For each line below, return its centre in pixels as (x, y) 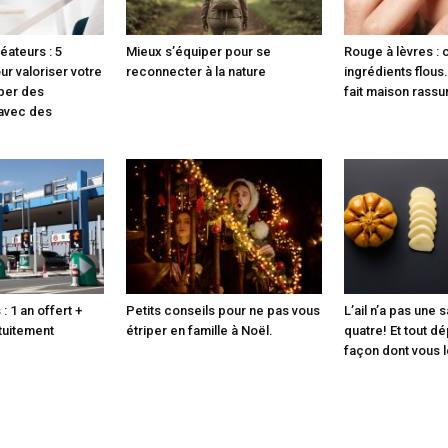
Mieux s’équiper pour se (198, 51)
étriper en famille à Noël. (199, 330)
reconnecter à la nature (196, 71)
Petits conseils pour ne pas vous (223, 310)
